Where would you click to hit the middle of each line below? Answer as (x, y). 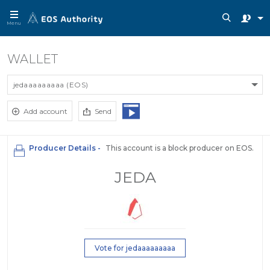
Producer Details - (65, 148)
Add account (46, 111)
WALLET (33, 59)
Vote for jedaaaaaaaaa (135, 248)
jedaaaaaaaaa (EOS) (51, 85)
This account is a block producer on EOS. (179, 148)
